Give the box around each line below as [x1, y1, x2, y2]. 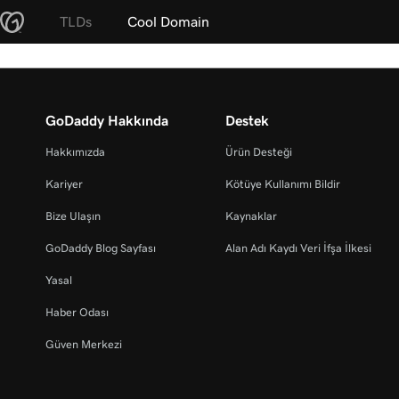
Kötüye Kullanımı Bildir [225, 178, 341, 191]
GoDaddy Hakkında [45, 113, 168, 128]
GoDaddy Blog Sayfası [45, 242, 156, 255]
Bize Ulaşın [45, 210, 101, 223]
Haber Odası [45, 306, 109, 319]
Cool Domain [127, 14, 209, 29]
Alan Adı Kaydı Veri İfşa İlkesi [225, 242, 372, 255]
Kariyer [45, 178, 83, 191]
